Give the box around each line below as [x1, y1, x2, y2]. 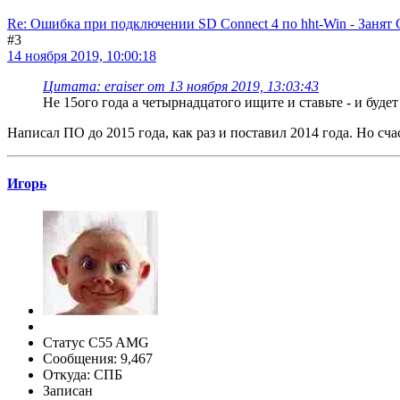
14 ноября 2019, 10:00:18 [7, 47, 156, 63]
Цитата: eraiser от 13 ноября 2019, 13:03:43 [43, 78, 319, 94]
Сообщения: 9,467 [43, 351, 153, 367]
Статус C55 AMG [43, 335, 149, 351]
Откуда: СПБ [43, 367, 122, 383]
